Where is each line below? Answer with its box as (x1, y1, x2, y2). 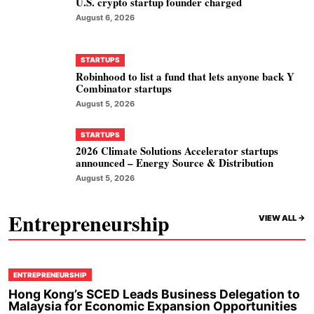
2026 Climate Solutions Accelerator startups (76, 143, 278, 159)
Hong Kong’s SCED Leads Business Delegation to (8, 287, 300, 302)
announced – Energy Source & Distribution (76, 155, 273, 171)
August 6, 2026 (76, 12, 135, 22)
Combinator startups (76, 80, 172, 96)
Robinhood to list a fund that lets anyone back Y (76, 68, 294, 84)
